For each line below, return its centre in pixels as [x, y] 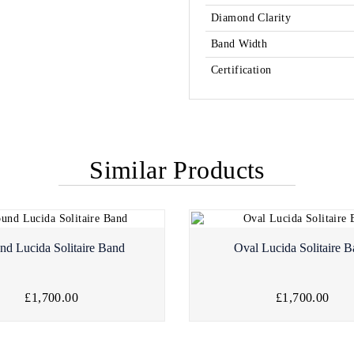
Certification [241, 70]
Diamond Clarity [251, 18]
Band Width [239, 44]
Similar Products [177, 170]
